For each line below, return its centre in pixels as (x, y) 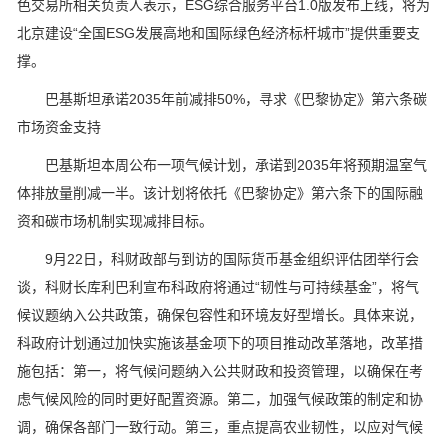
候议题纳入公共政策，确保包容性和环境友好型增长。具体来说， (220, 315)
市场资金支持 (59, 127)
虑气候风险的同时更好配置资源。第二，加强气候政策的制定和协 (220, 399)
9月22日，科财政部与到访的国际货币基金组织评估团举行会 (218, 259)
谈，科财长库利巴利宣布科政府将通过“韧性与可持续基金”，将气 (218, 287)
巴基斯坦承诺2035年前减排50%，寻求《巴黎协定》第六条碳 (222, 99)
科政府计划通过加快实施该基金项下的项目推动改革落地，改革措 (220, 343)
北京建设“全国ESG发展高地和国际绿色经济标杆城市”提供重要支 (218, 33)
